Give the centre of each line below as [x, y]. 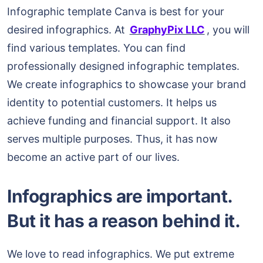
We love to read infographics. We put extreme [121, 254]
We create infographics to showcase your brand [127, 85]
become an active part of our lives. [93, 157]
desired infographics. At [66, 30]
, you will [228, 30]
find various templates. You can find [96, 48]
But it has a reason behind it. [124, 221]
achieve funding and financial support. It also [119, 121]
